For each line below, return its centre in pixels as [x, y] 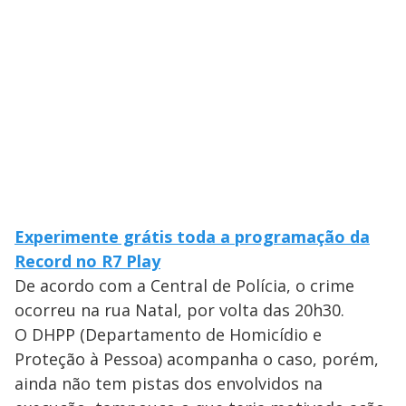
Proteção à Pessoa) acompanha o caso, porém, [197, 359]
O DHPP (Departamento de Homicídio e [168, 334]
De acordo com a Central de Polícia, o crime [184, 285]
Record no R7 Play [87, 261]
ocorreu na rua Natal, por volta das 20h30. [179, 310]
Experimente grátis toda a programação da [192, 237]
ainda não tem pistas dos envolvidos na [169, 383]
